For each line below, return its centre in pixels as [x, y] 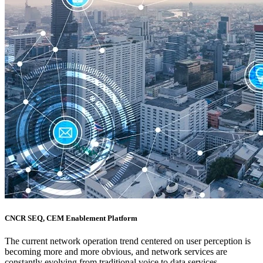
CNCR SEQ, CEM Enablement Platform [71, 218]
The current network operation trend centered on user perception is [128, 241]
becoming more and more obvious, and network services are [116, 252]
